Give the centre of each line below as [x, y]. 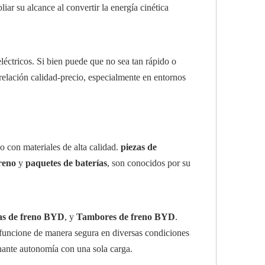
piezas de [139, 147]
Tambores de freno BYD [126, 217]
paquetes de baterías [66, 163]
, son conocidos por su [149, 163]
